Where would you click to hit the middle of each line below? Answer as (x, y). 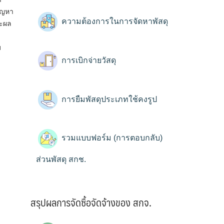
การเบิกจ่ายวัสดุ (88, 60)
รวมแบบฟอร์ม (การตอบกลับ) (111, 138)
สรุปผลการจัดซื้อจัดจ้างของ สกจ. (91, 202)
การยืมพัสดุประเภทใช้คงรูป (108, 99)
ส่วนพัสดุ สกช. (61, 159)
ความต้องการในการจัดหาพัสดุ (114, 21)
